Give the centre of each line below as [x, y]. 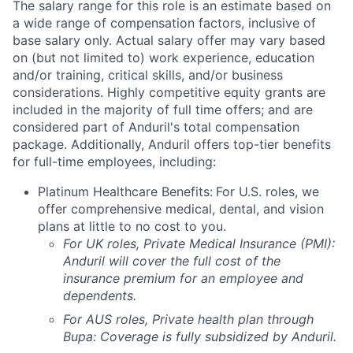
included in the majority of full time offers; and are [163, 110]
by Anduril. [303, 336]
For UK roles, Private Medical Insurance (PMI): [199, 243]
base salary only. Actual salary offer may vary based [169, 40]
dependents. [100, 295]
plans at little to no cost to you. [132, 226]
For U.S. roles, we [268, 191]
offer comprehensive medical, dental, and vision [181, 209]
